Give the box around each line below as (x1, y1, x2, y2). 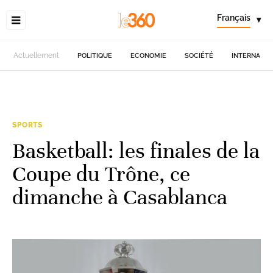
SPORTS (12, 121, 43, 129)
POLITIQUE (77, 51, 113, 60)
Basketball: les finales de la (12, 137, 260, 164)
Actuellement (13, 51, 60, 60)
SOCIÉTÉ (185, 51, 214, 60)
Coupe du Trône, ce (12, 160, 190, 187)
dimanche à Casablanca (12, 183, 227, 210)
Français (217, 13, 250, 23)
